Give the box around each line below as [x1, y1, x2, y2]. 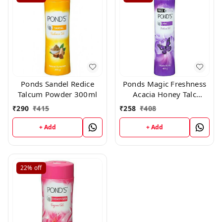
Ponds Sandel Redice [21, 78, 94, 89]
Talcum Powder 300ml [17, 89, 98, 99]
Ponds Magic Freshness [122, 78, 207, 89]
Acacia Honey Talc [132, 89, 197, 99]
